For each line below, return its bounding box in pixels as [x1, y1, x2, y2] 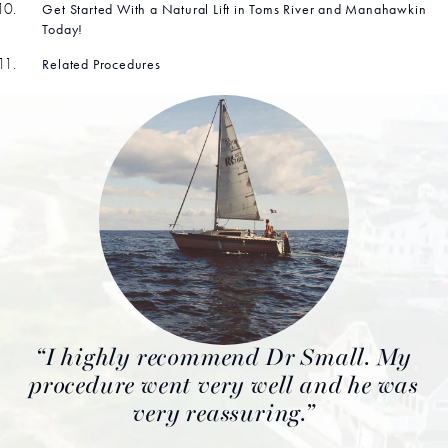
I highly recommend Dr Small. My [45, 346, 413, 371]
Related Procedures [42, 55, 161, 73]
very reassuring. [133, 402, 305, 427]
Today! [42, 20, 84, 38]
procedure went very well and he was [29, 374, 419, 399]
